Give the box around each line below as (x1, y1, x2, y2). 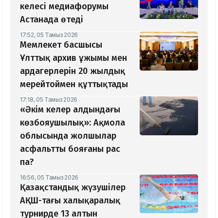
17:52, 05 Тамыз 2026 (20, 31, 78, 39)
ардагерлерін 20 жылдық (20, 66, 125, 77)
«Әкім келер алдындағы (20, 104, 120, 115)
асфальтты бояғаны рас (20, 144, 120, 155)
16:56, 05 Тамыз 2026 (20, 174, 78, 182)
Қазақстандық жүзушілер (20, 182, 126, 193)
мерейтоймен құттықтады (20, 79, 128, 90)
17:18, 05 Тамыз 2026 (20, 96, 77, 104)
